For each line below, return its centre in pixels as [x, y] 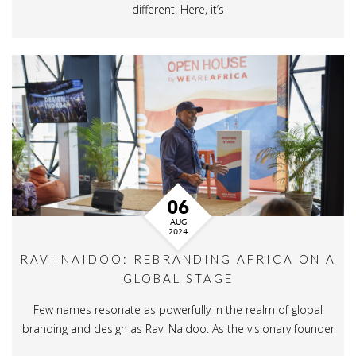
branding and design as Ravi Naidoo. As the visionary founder [178, 328]
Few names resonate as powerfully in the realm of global [178, 309]
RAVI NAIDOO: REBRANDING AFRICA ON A [178, 259]
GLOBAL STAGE [178, 278]
